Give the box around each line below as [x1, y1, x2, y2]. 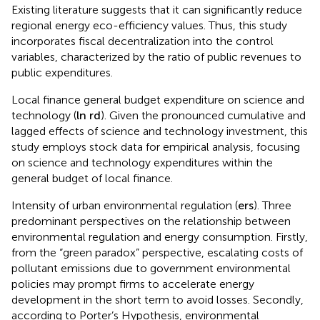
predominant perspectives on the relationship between [11, 218, 291, 232]
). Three [254, 202, 291, 216]
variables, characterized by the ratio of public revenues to [11, 54, 301, 68]
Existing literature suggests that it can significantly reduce [11, 6, 302, 21]
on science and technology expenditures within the [11, 159, 273, 174]
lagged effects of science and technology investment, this [11, 128, 308, 142]
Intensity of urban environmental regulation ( [11, 202, 238, 216]
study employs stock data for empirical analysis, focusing [11, 144, 300, 158]
